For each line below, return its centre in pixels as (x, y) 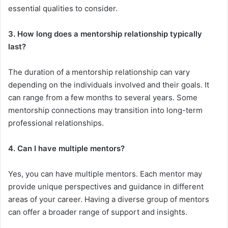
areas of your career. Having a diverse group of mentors (109, 199)
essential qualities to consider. (63, 9)
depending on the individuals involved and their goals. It (109, 85)
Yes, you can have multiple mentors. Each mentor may (105, 174)
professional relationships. (56, 123)
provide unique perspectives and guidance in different (106, 187)
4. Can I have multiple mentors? (66, 149)
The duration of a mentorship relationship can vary (99, 72)
